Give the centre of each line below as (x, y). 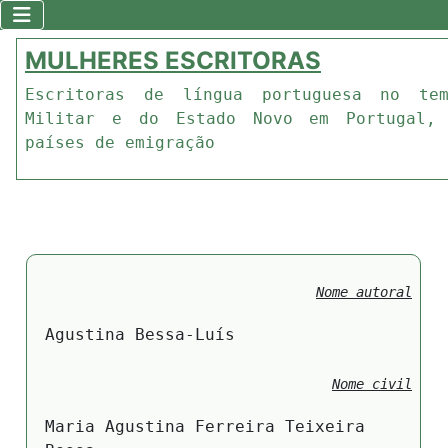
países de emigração (120, 142)
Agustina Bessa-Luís (140, 335)
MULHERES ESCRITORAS (173, 60)
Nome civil (372, 383)
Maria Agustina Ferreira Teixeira (205, 427)
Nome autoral (364, 291)
